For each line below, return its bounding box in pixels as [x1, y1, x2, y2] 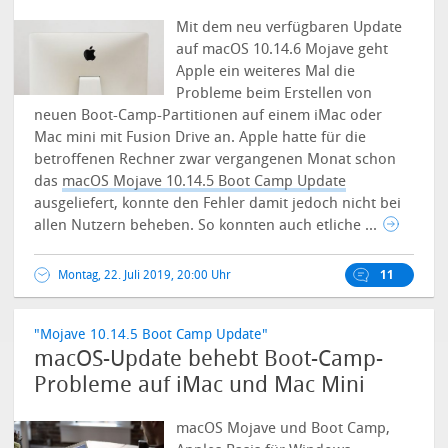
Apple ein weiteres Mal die [176, 62, 356, 80]
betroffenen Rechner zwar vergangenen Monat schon [34, 150, 397, 168]
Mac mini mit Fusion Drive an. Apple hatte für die [34, 128, 367, 146]
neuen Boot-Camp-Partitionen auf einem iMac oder [34, 106, 383, 124]
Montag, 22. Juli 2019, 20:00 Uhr [58, 268, 232, 282]
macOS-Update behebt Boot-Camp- [34, 346, 384, 372]
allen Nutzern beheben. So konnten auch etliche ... [34, 216, 382, 234]
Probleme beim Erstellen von [176, 84, 373, 102]
